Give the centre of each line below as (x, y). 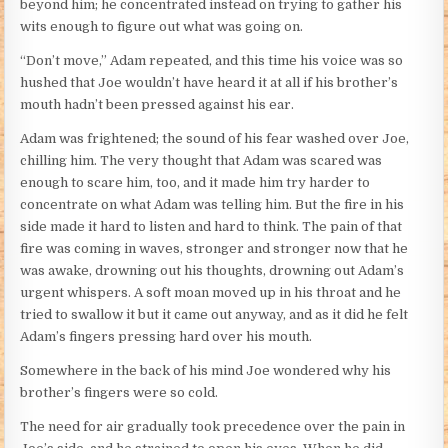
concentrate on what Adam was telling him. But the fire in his (212, 205)
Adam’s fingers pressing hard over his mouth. (166, 337)
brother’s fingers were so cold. (119, 393)
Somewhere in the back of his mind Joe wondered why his (206, 371)
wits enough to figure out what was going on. (162, 27)
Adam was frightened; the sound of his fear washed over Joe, (215, 139)
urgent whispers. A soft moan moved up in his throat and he (211, 293)
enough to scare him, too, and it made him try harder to (195, 183)
